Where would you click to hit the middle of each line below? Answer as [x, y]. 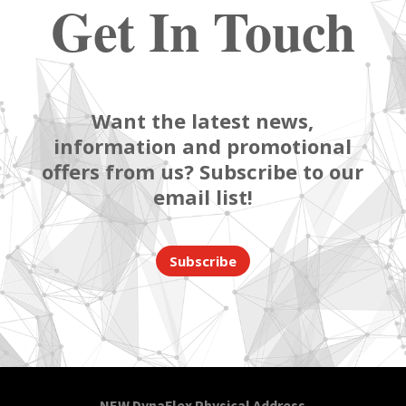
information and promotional [203, 146]
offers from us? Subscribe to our [203, 172]
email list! [203, 197]
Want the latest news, [203, 121]
